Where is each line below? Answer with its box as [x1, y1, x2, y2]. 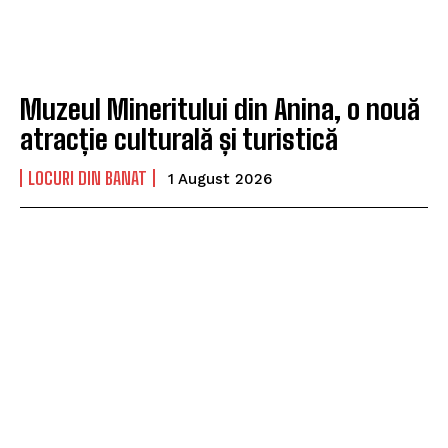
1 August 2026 [168, 169, 272, 188]
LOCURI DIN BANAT [28, 166, 147, 189]
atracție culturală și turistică [20, 121, 338, 156]
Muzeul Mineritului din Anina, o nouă [20, 91, 420, 126]
